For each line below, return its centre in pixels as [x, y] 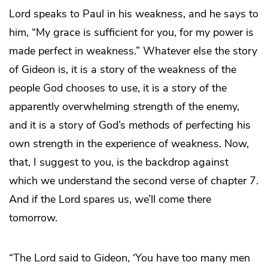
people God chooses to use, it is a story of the [118, 88]
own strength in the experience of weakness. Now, [129, 143]
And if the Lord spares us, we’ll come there [110, 199]
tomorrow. [33, 217]
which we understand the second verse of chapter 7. [134, 180]
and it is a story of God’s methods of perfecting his [130, 125]
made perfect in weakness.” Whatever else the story [133, 51]
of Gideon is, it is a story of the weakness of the [123, 69]
